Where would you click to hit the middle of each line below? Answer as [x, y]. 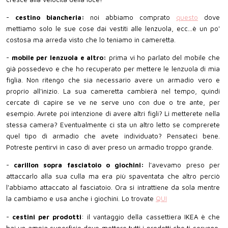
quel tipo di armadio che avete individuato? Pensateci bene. [113, 136]
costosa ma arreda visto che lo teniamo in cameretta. [91, 40]
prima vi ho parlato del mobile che [164, 58]
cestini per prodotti [47, 217]
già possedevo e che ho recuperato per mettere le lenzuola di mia [113, 69]
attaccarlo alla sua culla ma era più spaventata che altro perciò [113, 176]
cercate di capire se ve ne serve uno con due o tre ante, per [113, 103]
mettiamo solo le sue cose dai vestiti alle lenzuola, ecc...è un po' [113, 28]
